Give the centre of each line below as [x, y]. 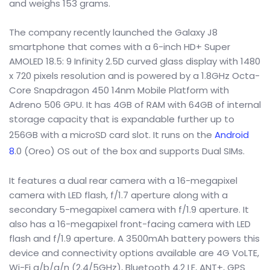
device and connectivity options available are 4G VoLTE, [134, 253]
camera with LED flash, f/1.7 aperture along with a [118, 195]
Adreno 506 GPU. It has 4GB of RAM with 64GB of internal [135, 105]
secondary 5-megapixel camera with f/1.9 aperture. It [129, 209]
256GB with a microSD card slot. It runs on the [112, 135]
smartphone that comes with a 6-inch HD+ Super [120, 47]
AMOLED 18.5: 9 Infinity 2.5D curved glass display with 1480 [135, 61]
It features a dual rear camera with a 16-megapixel [123, 181]
